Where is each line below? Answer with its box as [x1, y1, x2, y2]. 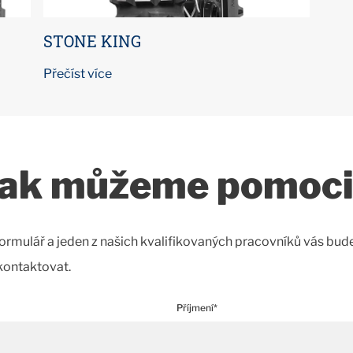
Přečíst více [43, 66, 113, 81]
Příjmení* [176, 302, 217, 314]
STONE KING [43, 31, 142, 51]
